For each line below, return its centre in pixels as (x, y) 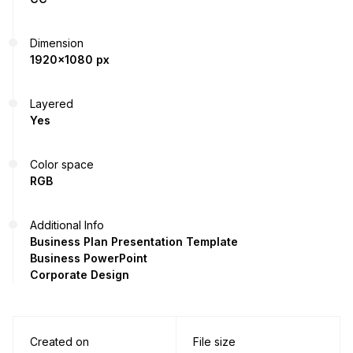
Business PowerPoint (89, 258)
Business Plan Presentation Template (134, 241)
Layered (52, 103)
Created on (59, 341)
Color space (62, 164)
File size (214, 341)
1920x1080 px (70, 59)
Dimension (57, 43)
